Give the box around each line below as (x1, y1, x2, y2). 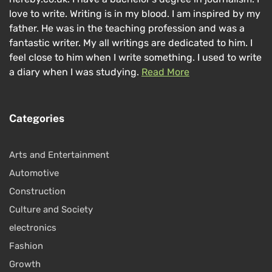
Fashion (9, 240, 43, 252)
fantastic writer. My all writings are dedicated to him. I (9, 37, 253, 49)
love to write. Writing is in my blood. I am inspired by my (9, 8, 260, 20)
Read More (141, 66, 189, 78)
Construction (9, 186, 66, 197)
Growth (9, 259, 41, 270)
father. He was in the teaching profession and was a (9, 22, 245, 35)
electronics (9, 222, 56, 234)
